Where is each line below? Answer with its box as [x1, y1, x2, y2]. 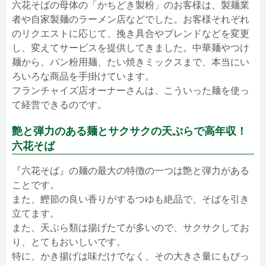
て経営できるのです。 [12, 100, 107, 110]
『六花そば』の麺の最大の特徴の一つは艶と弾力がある [12, 166, 249, 176]
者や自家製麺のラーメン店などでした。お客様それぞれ [12, 14, 249, 25]
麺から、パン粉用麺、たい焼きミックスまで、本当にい [12, 57, 249, 68]
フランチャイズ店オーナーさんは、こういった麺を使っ [12, 85, 249, 96]
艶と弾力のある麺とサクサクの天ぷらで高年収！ [12, 125, 247, 138]
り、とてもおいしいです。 [12, 237, 126, 248]
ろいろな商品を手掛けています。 [12, 71, 154, 82]
